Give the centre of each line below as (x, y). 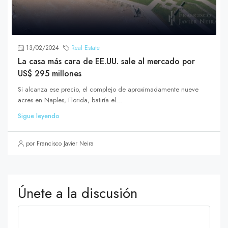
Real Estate (85, 48)
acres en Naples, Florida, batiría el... (70, 100)
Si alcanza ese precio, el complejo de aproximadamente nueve (108, 90)
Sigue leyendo (39, 116)
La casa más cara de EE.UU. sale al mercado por (106, 62)
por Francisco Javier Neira (60, 144)
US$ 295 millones (50, 74)
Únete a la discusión (78, 193)
